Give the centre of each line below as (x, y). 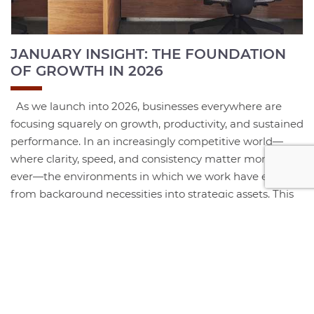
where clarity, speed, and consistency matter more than (155, 158)
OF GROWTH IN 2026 (87, 70)
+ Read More (44, 251)
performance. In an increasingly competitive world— (147, 141)
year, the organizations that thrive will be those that (145, 211)
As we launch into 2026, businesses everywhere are (146, 106)
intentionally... (46, 228)
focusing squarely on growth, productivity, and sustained (157, 123)
